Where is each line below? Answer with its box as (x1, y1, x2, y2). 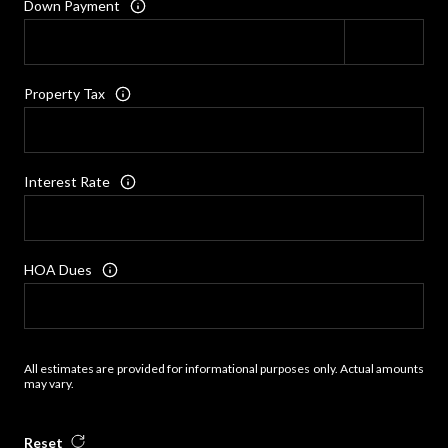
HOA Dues (24, 261, 92, 279)
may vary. (24, 375, 74, 391)
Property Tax (24, 85, 105, 103)
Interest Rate (24, 173, 110, 191)
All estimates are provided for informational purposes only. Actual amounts (24, 360, 424, 376)
